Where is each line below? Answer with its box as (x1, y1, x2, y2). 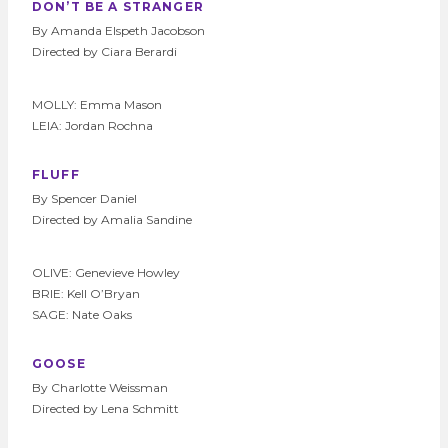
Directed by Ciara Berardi (32, 43, 180, 59)
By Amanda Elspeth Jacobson (32, 22, 205, 38)
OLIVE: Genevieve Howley (32, 264, 180, 280)
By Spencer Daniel (32, 190, 137, 206)
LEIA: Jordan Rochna (32, 117, 153, 133)
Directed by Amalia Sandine (32, 211, 192, 227)
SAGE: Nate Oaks (32, 306, 132, 322)
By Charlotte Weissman (32, 379, 171, 395)
